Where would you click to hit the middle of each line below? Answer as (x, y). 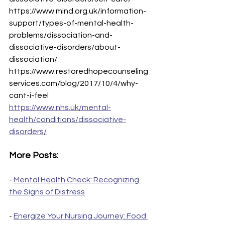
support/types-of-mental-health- (71, 23)
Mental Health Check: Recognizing (77, 180)
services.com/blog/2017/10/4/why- (74, 84)
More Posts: (34, 156)
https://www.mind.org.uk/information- (78, 11)
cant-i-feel (29, 96)
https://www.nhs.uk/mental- (60, 108)
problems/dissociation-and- (61, 35)
